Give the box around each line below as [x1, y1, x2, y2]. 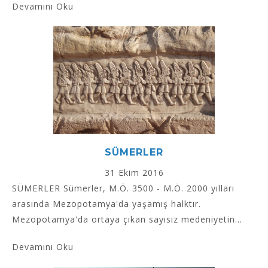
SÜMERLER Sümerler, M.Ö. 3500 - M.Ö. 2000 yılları [12, 182, 234, 194]
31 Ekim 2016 [104, 167, 164, 179]
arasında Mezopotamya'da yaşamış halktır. [12, 198, 201, 210]
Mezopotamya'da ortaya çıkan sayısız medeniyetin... [12, 214, 242, 226]
